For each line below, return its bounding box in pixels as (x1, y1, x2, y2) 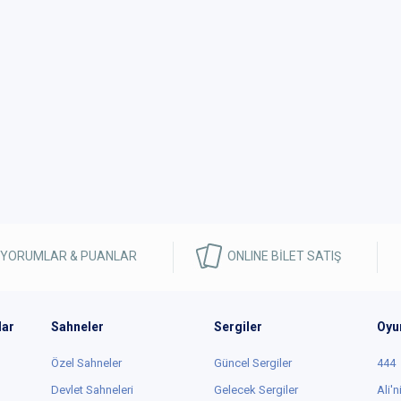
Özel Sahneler (51, 356, 123, 370)
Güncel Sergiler (213, 356, 292, 370)
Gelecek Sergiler (213, 383, 298, 397)
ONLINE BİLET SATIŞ (225, 249, 341, 264)
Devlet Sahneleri (51, 383, 134, 397)
